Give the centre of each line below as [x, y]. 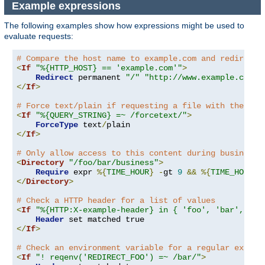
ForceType [57, 125]
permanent [99, 77]
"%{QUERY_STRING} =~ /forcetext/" [111, 115]
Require [52, 172]
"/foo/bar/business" [114, 162]
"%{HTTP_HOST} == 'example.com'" [109, 68]
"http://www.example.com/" [203, 77]
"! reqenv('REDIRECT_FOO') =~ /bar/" [118, 257]
